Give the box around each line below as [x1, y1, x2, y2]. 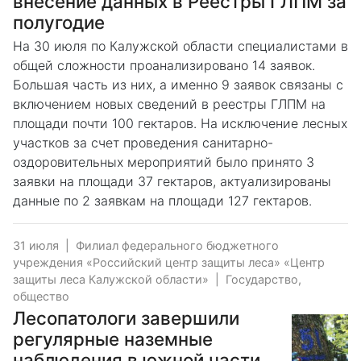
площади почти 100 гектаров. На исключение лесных [13, 114, 347, 131]
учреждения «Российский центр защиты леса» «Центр [13, 255, 325, 269]
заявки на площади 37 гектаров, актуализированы [13, 172, 331, 189]
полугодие [13, 10, 105, 33]
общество [13, 288, 69, 303]
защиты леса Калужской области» [13, 272, 209, 286]
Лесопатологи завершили [13, 306, 239, 329]
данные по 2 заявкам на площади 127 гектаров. [13, 192, 312, 209]
